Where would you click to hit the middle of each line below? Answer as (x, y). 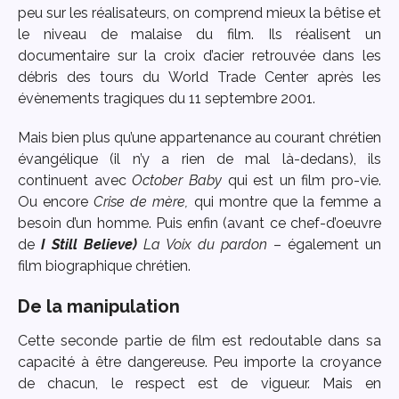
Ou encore (56, 202)
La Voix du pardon (205, 245)
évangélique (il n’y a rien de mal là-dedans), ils (199, 159)
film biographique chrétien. (104, 266)
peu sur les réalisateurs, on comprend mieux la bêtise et (199, 12)
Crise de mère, (141, 202)
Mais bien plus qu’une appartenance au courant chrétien (199, 138)
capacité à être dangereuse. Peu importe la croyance (199, 362)
